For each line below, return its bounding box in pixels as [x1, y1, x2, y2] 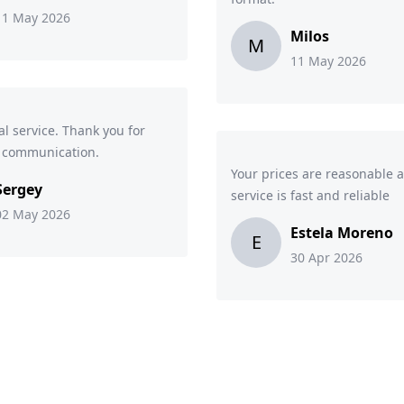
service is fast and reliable [231, 187, 390, 204]
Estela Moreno [290, 223, 393, 243]
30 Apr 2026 [290, 249, 363, 266]
